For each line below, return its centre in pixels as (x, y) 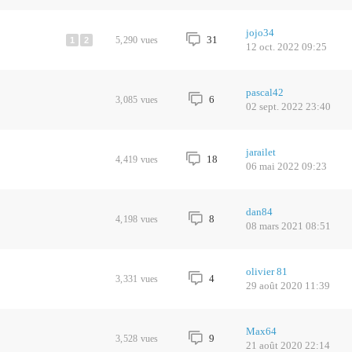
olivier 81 (266, 271)
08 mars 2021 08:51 (288, 226)
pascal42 (264, 92)
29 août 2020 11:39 (288, 286)
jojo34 (260, 33)
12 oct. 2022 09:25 (286, 47)
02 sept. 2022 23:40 (288, 106)
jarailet (260, 152)
